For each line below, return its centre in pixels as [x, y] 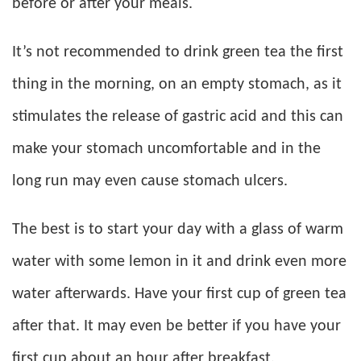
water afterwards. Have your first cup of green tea [179, 295]
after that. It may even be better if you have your [176, 327]
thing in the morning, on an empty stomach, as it [177, 85]
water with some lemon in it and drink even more [179, 262]
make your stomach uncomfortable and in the [166, 149]
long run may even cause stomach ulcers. [150, 182]
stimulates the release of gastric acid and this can [178, 117]
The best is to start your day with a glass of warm [178, 230]
